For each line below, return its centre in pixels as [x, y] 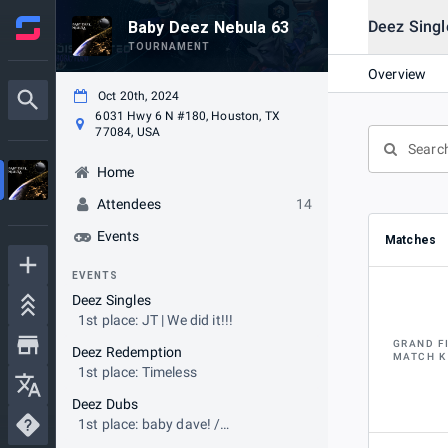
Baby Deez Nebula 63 [208, 27]
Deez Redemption [127, 352]
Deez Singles [111, 300]
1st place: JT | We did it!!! [156, 320]
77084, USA [127, 132]
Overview [397, 73]
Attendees [128, 204]
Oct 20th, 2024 [139, 96]
